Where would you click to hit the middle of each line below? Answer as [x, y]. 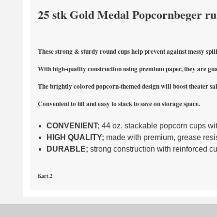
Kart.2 [45, 176]
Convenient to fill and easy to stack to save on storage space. [119, 104]
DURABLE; [67, 149]
